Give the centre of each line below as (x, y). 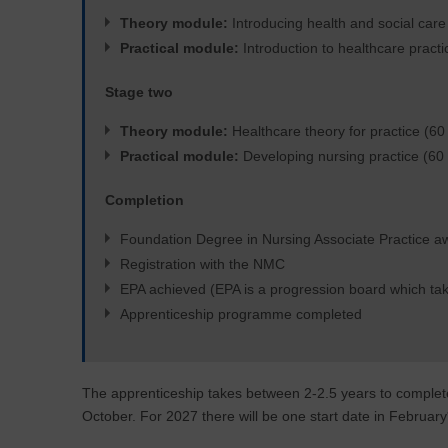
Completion (144, 200)
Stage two (139, 92)
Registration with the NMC (202, 264)
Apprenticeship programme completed (241, 314)
